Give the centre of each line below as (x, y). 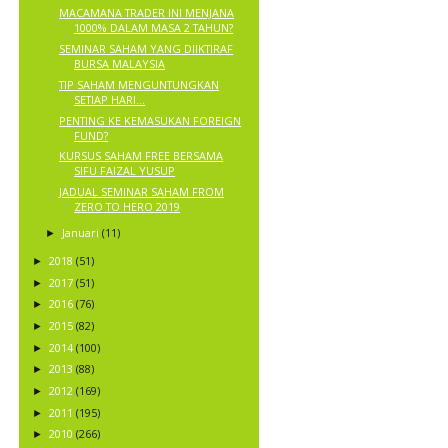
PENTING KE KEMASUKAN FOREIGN (150, 120)
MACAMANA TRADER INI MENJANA (147, 13)
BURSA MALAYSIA (120, 64)
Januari (82, 233)
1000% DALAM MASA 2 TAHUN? (154, 28)
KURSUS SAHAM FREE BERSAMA (141, 156)
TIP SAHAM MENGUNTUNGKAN (139, 84)
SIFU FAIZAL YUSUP (125, 171)
